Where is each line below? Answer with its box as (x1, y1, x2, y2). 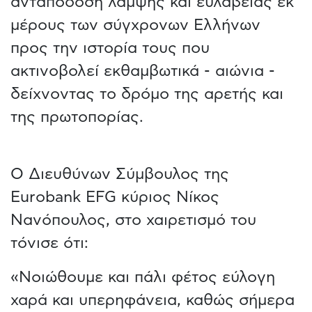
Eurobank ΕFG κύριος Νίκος (10, 189, 219, 205)
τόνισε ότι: (10, 235, 88, 251)
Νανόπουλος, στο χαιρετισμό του (10, 212, 256, 228)
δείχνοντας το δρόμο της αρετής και (10, 86, 283, 102)
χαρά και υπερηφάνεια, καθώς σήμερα (10, 292, 295, 308)
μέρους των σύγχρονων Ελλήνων (10, 17, 260, 33)
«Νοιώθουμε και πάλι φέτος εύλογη (10, 269, 275, 285)
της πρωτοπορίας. (10, 109, 143, 125)
